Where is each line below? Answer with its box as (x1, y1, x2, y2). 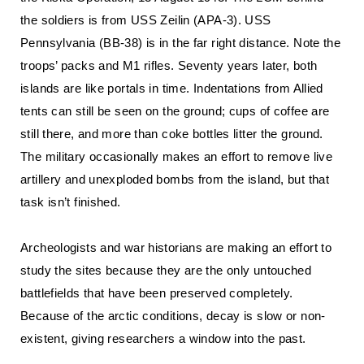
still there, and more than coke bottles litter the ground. (20, 127, 323, 141)
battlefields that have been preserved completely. (20, 286, 293, 300)
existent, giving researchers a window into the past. (20, 331, 306, 345)
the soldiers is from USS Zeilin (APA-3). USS (20, 13, 271, 27)
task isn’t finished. (20, 195, 121, 209)
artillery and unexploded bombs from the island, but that (20, 172, 329, 186)
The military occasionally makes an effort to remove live (20, 149, 332, 163)
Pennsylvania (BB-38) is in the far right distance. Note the (20, 36, 341, 50)
